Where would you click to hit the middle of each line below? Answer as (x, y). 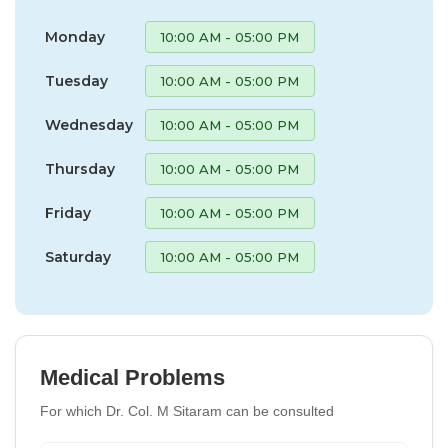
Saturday (78, 257)
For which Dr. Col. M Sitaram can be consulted (187, 411)
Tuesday (76, 81)
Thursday (80, 169)
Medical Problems (132, 377)
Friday (68, 213)
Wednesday (89, 125)
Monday (75, 37)
